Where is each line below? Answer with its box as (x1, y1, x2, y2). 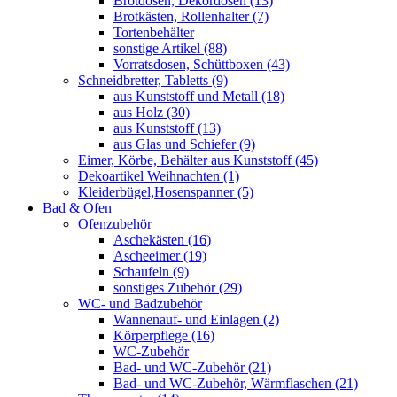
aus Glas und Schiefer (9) (113, 136, 255, 152)
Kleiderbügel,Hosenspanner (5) (78, 184, 253, 199)
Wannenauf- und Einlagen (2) (113, 312, 279, 327)
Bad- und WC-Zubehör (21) (113, 360, 271, 375)
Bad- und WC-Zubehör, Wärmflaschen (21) (113, 376, 358, 391)
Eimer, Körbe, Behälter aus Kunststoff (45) (78, 152, 318, 167)
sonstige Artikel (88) (113, 41, 227, 56)
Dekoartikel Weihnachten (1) (78, 168, 239, 183)
